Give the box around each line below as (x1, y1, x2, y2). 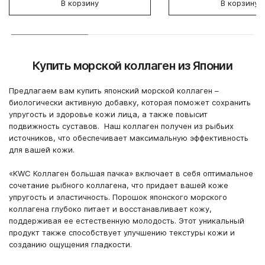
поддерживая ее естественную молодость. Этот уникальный (9, 215, 244, 225)
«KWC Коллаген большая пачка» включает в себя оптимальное (9, 168, 253, 178)
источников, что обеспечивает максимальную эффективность (9, 132, 248, 143)
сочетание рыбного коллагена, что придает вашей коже (9, 180, 228, 190)
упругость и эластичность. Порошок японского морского (9, 192, 227, 202)
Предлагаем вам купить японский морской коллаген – (9, 85, 219, 95)
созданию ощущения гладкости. (9, 239, 132, 249)
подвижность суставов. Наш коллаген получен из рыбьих (9, 121, 234, 131)
